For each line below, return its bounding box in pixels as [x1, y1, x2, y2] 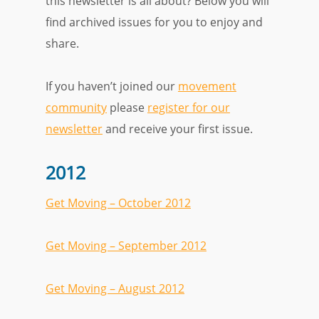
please [107, 100, 147, 115]
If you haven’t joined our [46, 78, 178, 94]
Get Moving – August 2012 [46, 281, 184, 296]
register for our [147, 100, 230, 115]
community [46, 100, 107, 115]
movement [178, 78, 236, 94]
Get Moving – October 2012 [46, 195, 191, 211]
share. [46, 36, 79, 51]
